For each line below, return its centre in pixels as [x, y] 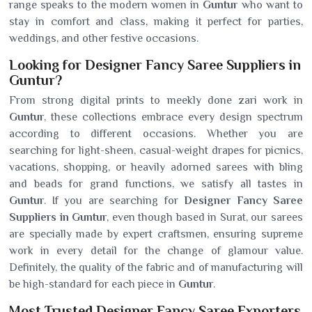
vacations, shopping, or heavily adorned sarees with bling [156, 167]
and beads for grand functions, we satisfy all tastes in [156, 184]
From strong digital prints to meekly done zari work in [156, 100]
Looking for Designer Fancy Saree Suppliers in [155, 65]
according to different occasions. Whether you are [156, 134]
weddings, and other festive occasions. [104, 38]
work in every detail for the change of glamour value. [156, 251]
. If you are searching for [114, 201]
